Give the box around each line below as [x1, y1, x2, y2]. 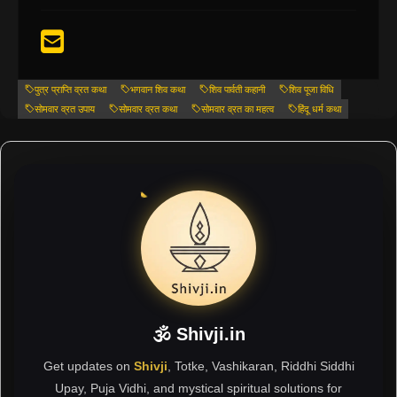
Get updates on [43, 358, 134, 373]
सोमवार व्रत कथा [119, 103, 177, 114]
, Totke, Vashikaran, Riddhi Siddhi [167, 358, 354, 373]
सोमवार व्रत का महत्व [201, 103, 274, 114]
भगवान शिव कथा [130, 83, 185, 95]
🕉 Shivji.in [152, 323, 245, 344]
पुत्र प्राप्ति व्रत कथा [35, 83, 106, 95]
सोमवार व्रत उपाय [35, 103, 95, 114]
